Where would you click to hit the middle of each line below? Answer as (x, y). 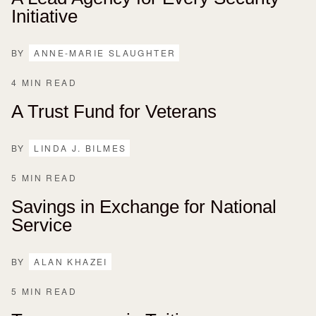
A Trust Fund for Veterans (114, 111)
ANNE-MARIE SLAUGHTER (105, 52)
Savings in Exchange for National (144, 206)
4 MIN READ (44, 82)
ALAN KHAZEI (71, 261)
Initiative (44, 16)
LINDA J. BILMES (80, 147)
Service (42, 225)
